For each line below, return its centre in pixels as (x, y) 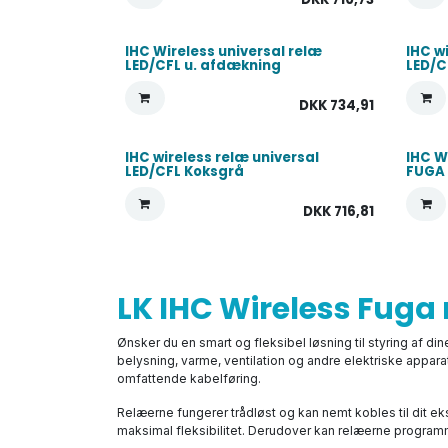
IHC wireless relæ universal (222, 157)
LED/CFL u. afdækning (203, 65)
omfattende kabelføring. (189, 378)
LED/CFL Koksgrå (184, 171)
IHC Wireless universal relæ (223, 51)
